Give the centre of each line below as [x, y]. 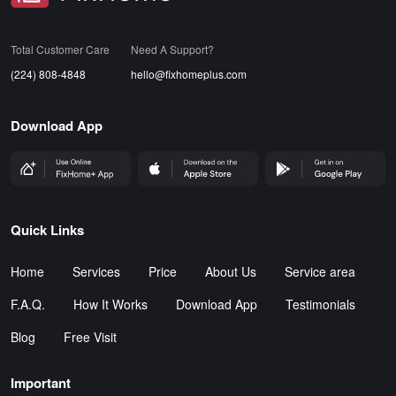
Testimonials [320, 304]
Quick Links [47, 229]
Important [41, 382]
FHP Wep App [44, 158]
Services [96, 271]
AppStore [160, 158]
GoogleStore [295, 158]
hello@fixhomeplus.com [189, 74]
